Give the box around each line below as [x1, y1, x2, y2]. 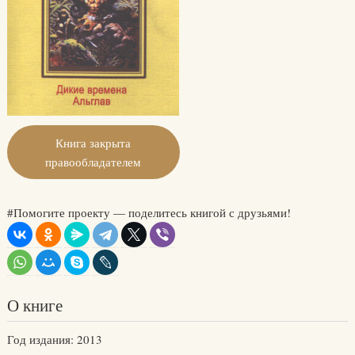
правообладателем [45, 154, 142, 170]
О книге [6, 294, 63, 317]
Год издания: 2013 [6, 331, 102, 348]
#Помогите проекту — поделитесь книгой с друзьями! [6, 204, 291, 221]
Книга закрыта [55, 135, 132, 151]
